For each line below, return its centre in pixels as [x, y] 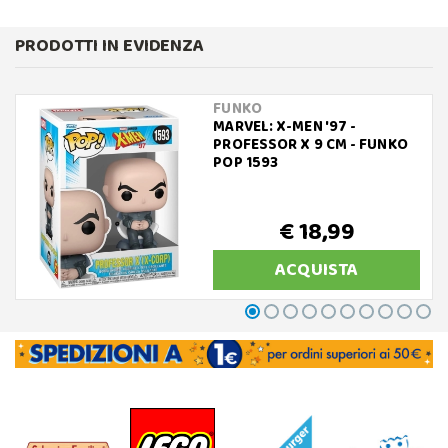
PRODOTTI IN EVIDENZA [109, 46]
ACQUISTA [317, 270]
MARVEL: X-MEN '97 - [285, 127]
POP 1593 [246, 163]
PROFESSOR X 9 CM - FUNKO [310, 145]
